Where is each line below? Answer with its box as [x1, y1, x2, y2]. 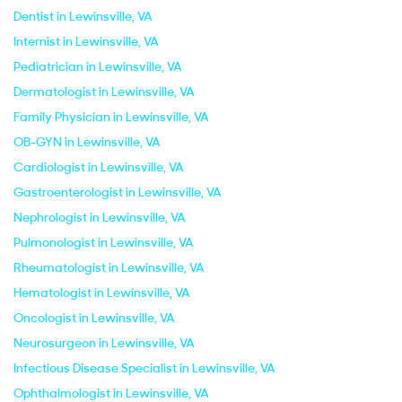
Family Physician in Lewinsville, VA [13, 109, 209, 125]
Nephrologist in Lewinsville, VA [13, 209, 186, 225]
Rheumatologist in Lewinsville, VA [13, 259, 205, 275]
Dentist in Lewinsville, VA [13, 8, 153, 24]
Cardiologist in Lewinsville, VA [13, 159, 184, 175]
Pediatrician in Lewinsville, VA [13, 58, 182, 74]
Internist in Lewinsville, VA [13, 33, 159, 49]
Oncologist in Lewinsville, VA [13, 310, 175, 326]
